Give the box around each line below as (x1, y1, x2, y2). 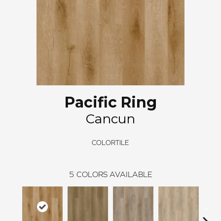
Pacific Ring (64, 93, 157, 111)
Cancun (86, 111, 135, 127)
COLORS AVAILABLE (76, 170, 152, 179)
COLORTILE (92, 139, 129, 147)
